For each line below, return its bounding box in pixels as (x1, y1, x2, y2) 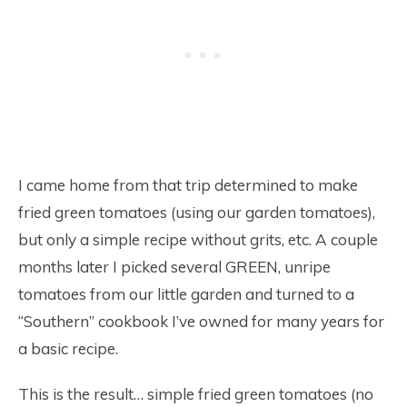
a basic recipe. (18, 339, 118, 358)
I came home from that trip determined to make (18, 175, 358, 194)
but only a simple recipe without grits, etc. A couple (18, 230, 378, 249)
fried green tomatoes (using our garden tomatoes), (18, 203, 375, 222)
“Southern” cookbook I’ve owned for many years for (18, 312, 384, 331)
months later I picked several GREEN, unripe (18, 257, 331, 276)
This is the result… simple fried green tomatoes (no (18, 384, 373, 403)
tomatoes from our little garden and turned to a (18, 284, 354, 303)
